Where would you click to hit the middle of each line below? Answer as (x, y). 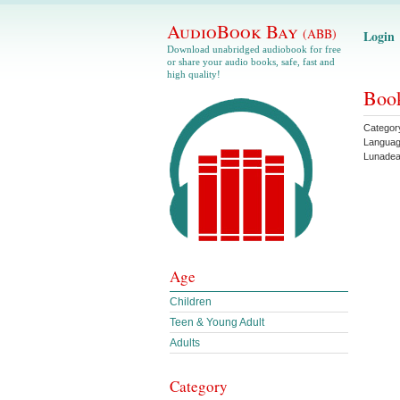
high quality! (194, 74)
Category (199, 386)
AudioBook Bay (235, 31)
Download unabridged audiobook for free (254, 49)
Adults (185, 343)
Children (191, 302)
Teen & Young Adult (217, 322)
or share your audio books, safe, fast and (251, 62)
